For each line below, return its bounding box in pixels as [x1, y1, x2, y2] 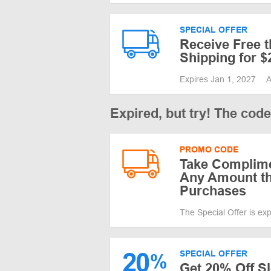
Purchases [180, 183, 246, 198]
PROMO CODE [180, 144, 238, 154]
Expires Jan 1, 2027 [180, 74, 258, 84]
